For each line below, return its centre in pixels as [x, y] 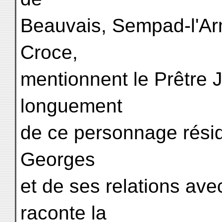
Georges [58, 159]
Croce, [49, 52]
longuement [71, 106]
